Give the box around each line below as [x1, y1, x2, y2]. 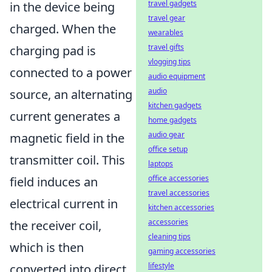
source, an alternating [10, 86, 132, 103]
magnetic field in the [10, 130, 124, 147]
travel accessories [148, 188, 209, 198]
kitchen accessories [148, 202, 214, 212]
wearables [148, 27, 183, 38]
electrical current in [10, 195, 118, 212]
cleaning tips [148, 231, 191, 242]
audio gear [148, 129, 185, 140]
